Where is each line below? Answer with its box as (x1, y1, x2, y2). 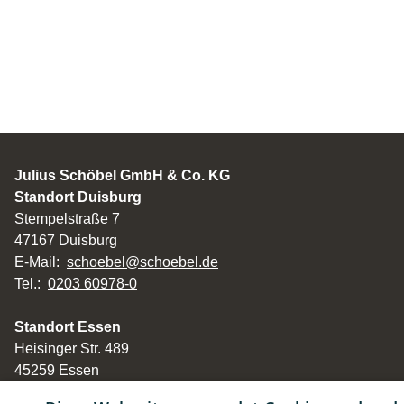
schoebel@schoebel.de (67, 254, 219, 271)
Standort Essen (14, 319, 134, 335)
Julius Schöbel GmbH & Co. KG (14, 168, 234, 184)
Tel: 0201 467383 (14, 384, 126, 400)
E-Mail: (14, 254, 64, 271)
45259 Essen (14, 363, 109, 379)
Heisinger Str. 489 (14, 341, 139, 357)
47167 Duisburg (14, 233, 122, 249)
